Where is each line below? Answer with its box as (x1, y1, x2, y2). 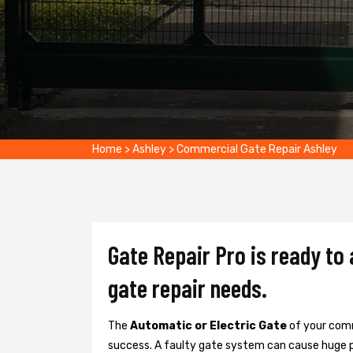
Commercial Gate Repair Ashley (176, 143, 337, 156)
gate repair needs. (108, 273, 267, 303)
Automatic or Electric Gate (130, 319, 289, 333)
